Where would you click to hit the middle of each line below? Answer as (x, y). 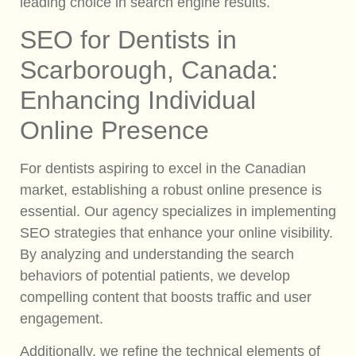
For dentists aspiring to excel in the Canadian (163, 169)
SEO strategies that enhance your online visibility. (176, 233)
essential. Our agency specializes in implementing (178, 212)
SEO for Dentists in (128, 40)
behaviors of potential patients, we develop (155, 276)
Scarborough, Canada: (149, 70)
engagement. (62, 319)
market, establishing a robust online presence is (171, 190)
